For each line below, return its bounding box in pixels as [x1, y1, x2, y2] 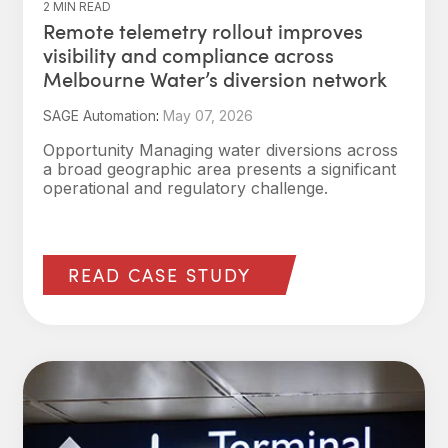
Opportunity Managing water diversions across [43, 140, 398, 160]
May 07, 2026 [163, 107, 253, 124]
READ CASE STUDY [68, 263, 251, 287]
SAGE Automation [43, 107, 156, 124]
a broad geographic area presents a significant [43, 159, 396, 179]
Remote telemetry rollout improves [43, 17, 363, 45]
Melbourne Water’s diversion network [43, 65, 387, 93]
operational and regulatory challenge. [43, 178, 328, 198]
